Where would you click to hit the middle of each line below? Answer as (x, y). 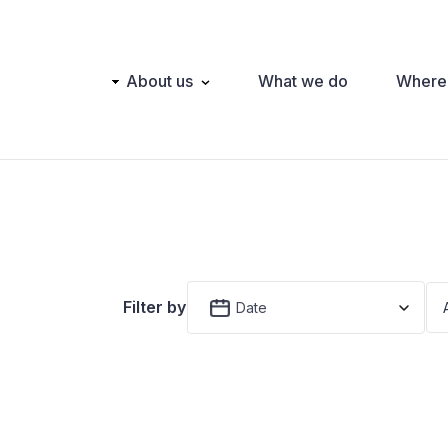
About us (159, 80)
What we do (303, 80)
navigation (121, 105)
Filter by (154, 307)
